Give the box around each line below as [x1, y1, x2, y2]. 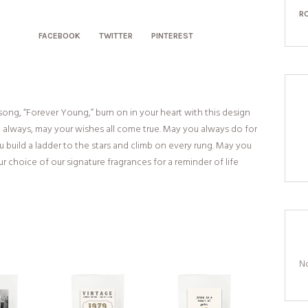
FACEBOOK [38, 31, 81, 41]
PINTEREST [151, 31, 194, 41]
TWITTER [99, 31, 133, 41]
